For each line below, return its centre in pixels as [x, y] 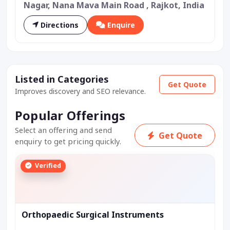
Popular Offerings [70, 115]
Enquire [121, 25]
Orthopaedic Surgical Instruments [93, 214]
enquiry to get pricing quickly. [68, 141]
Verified [47, 166]
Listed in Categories [62, 79]
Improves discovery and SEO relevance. [80, 91]
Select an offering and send [63, 130]
